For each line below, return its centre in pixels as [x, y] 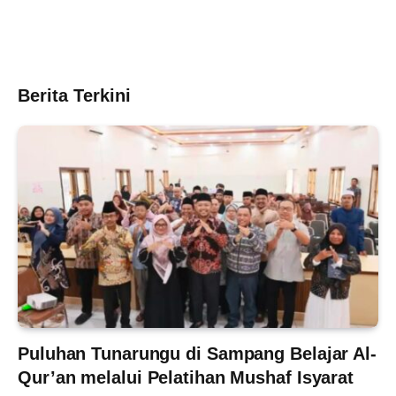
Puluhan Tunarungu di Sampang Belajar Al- [197, 354]
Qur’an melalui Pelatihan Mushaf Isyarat [186, 378]
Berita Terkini [74, 95]
